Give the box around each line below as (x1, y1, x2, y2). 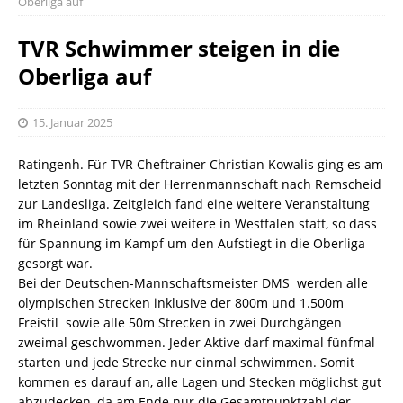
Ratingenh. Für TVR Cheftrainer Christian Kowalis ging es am (18, 155, 383, 173)
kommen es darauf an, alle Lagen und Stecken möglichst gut (18, 372, 381, 390)
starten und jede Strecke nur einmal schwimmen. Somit (18, 353, 354, 371)
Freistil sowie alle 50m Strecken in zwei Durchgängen (18, 313, 342, 331)
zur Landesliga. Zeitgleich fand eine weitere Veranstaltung (18, 194, 370, 212)
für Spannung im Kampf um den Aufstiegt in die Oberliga (18, 234, 365, 252)
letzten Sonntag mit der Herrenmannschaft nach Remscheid (18, 175, 381, 193)
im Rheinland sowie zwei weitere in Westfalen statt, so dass (18, 214, 377, 232)
